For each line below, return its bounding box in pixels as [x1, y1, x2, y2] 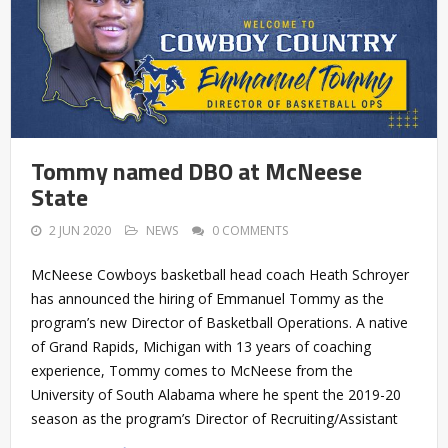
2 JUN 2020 [49, 221, 111, 239]
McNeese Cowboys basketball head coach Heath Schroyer [31, 264, 409, 284]
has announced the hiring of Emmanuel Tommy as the [31, 288, 384, 308]
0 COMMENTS [212, 221, 288, 239]
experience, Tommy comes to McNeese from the [31, 360, 353, 380]
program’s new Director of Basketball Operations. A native [31, 312, 408, 332]
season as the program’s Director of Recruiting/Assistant [31, 408, 398, 428]
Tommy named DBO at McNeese [31, 152, 362, 189]
